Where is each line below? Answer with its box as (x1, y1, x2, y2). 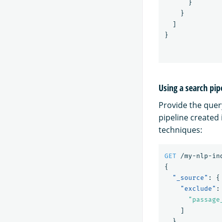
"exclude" (180, 185, 216, 193)
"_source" (172, 174, 208, 182)
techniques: (159, 124, 202, 136)
